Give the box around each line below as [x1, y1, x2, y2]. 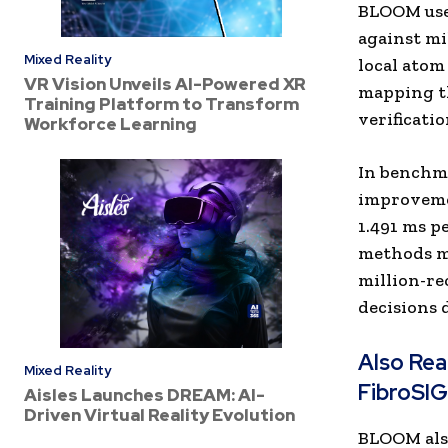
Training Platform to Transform [24, 93, 299, 116]
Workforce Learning [24, 113, 197, 136]
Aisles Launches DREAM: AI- [24, 383, 265, 406]
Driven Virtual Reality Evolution [24, 403, 295, 426]
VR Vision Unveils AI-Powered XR [24, 73, 306, 96]
